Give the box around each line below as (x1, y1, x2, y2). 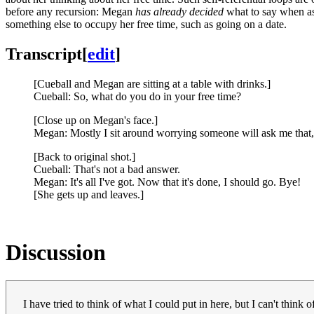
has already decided (135, 5, 224, 18)
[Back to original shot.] (34, 150, 135, 163)
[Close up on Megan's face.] (34, 114, 158, 126)
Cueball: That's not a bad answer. (34, 163, 180, 175)
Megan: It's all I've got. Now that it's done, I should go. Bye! (34, 175, 301, 188)
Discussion (6, 239, 106, 265)
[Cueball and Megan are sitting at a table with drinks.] (34, 77, 271, 90)
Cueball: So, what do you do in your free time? (34, 90, 241, 102)
